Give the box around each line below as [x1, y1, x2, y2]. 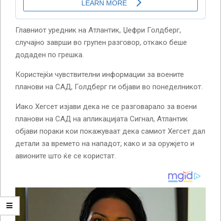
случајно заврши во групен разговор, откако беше [15, 37, 187, 47]
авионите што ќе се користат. [15, 151, 116, 160]
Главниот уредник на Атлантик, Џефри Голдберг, [15, 25, 181, 35]
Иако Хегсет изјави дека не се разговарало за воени [15, 102, 197, 111]
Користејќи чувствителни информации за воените [15, 70, 184, 79]
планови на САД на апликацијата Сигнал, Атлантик [15, 114, 188, 123]
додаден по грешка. [15, 50, 84, 59]
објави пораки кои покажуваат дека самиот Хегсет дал [15, 126, 205, 136]
